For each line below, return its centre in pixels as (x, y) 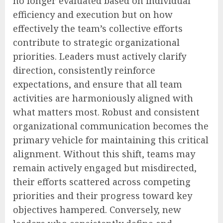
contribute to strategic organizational (96, 43)
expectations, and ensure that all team (98, 84)
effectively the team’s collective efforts (98, 29)
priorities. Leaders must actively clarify (100, 56)
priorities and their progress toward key (103, 196)
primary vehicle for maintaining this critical (111, 140)
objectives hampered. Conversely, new (97, 210)
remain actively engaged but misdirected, (105, 168)
